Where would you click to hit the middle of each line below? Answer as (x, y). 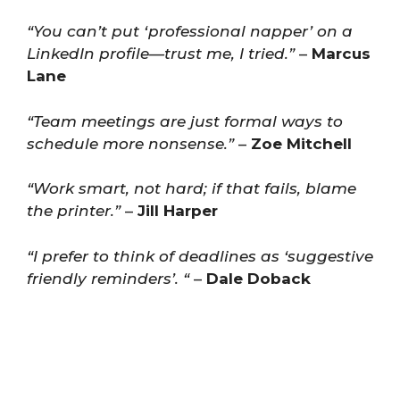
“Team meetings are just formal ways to (185, 121)
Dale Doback (258, 278)
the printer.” (74, 211)
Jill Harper (178, 211)
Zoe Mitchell (301, 143)
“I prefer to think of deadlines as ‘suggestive (200, 256)
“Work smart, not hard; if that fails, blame (192, 188)
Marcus (341, 54)
